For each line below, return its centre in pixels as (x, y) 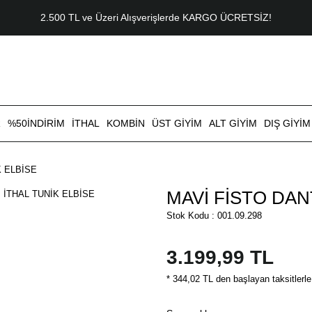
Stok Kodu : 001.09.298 (214, 216)
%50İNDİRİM (36, 123)
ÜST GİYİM (177, 123)
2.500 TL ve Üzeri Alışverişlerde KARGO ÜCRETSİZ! (156, 17)
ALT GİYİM (233, 123)
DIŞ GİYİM (287, 123)
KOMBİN (126, 123)
